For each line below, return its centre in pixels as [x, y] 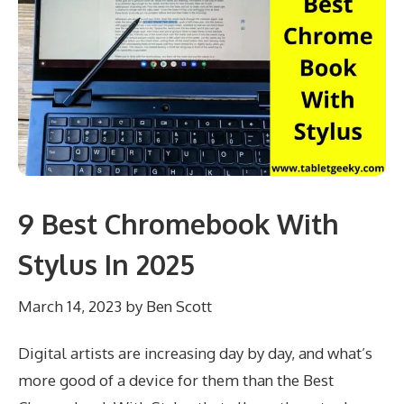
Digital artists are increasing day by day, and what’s [195, 353]
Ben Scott [179, 306]
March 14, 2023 [70, 306]
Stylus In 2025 [106, 265]
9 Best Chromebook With [179, 224]
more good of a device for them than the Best [176, 380]
